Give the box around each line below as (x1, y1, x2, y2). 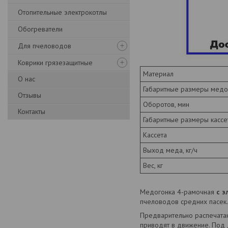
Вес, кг (143, 161, 163, 170)
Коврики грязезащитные (18, 58, 93, 67)
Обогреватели (18, 24, 63, 34)
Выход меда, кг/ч (143, 146, 197, 155)
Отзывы (18, 91, 41, 100)
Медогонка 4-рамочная (140, 187, 216, 197)
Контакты (18, 107, 45, 116)
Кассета (143, 130, 167, 140)
